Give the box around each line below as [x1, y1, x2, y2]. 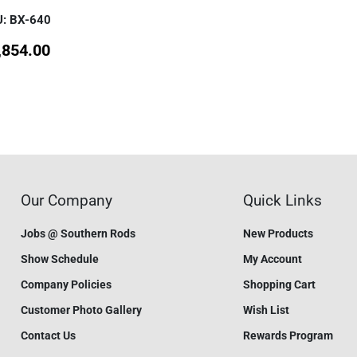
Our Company [21, 191, 113, 210]
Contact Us [21, 328, 76, 342]
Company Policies [21, 277, 112, 291]
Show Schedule [21, 252, 100, 265]
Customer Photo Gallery [21, 303, 143, 316]
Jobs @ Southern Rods [21, 226, 136, 240]
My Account [242, 252, 302, 265]
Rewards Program [242, 328, 333, 342]
